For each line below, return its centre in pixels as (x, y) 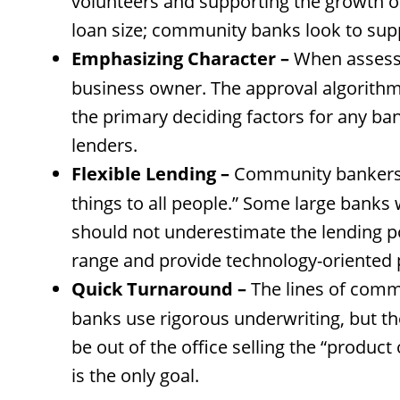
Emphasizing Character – (180, 59)
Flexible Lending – (150, 174)
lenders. (104, 145)
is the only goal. (135, 375)
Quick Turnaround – (159, 289)
